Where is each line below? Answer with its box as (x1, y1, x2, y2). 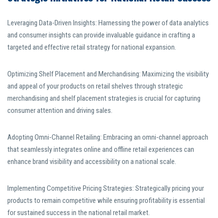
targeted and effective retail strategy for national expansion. (7, 43, 176, 52)
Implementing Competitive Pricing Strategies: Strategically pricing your (7, 184, 204, 193)
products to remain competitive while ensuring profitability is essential (7, 196, 205, 205)
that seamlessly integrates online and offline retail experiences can (7, 145, 194, 154)
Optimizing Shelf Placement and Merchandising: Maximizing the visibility (7, 70, 209, 79)
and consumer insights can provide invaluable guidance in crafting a (7, 31, 195, 40)
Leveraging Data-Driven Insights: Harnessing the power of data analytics (7, 18, 209, 28)
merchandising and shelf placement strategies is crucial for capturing (7, 94, 200, 103)
